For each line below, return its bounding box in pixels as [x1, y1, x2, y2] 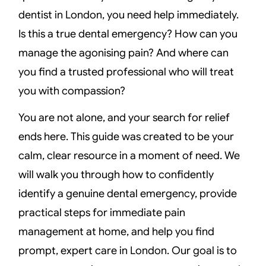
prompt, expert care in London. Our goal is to [18, 243, 237, 257]
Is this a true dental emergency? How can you [18, 27, 238, 40]
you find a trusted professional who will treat [18, 65, 235, 78]
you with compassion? [18, 84, 126, 97]
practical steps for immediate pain [18, 205, 186, 219]
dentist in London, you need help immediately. [18, 8, 239, 21]
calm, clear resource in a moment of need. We [18, 148, 240, 162]
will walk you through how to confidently [18, 167, 214, 181]
